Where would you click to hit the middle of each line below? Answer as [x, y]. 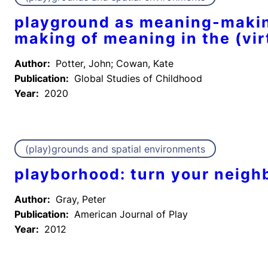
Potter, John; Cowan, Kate [115, 63]
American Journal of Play [131, 214]
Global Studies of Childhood [138, 78]
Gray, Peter [81, 199]
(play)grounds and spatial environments [115, 149]
